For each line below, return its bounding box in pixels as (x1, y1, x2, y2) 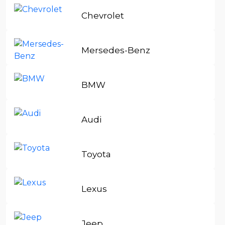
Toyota (81, 149, 111, 159)
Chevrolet (81, 10, 125, 21)
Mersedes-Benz (81, 45, 151, 55)
